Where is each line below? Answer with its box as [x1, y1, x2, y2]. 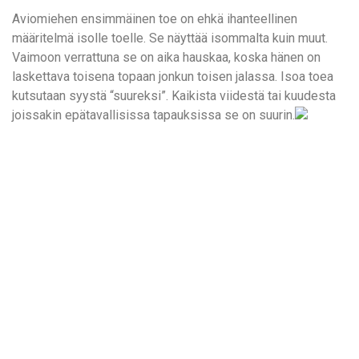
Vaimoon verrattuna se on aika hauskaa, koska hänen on [12, 50, 321, 66]
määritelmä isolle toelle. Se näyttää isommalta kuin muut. [12, 30, 328, 46]
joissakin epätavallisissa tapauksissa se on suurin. [12, 107, 295, 123]
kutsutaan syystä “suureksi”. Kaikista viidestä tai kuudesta [12, 88, 336, 104]
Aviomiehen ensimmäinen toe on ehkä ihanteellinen [12, 11, 297, 27]
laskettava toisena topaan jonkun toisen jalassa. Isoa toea [12, 69, 333, 85]
